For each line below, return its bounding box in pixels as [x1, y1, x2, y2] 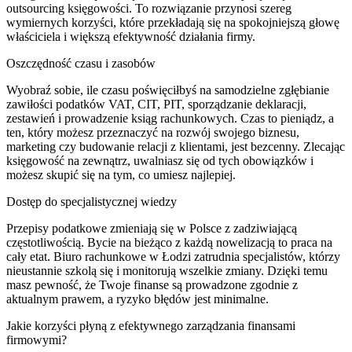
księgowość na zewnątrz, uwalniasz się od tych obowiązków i [6, 153, 313, 167]
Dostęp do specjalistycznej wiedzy [6, 194, 177, 208]
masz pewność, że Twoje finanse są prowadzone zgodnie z [6, 277, 298, 291]
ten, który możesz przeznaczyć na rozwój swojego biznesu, [6, 125, 299, 139]
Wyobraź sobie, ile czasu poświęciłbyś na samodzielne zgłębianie [6, 82, 329, 97]
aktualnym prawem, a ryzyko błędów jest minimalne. [6, 291, 269, 306]
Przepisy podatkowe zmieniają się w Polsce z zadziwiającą [6, 221, 297, 235]
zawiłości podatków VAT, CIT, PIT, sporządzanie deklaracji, [6, 97, 306, 111]
